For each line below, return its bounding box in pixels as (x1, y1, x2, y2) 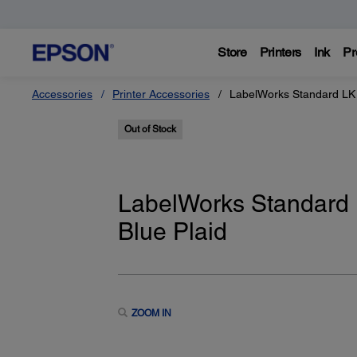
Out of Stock (124, 124, 176, 135)
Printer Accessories (112, 88, 210, 100)
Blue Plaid (117, 217, 227, 245)
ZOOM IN (131, 307, 171, 319)
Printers (259, 45, 302, 60)
